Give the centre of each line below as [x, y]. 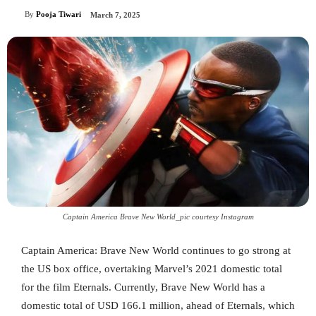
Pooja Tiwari [59, 14]
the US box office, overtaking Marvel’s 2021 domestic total [152, 268]
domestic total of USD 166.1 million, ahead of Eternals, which [158, 305]
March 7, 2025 [115, 15]
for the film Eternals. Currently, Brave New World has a [143, 287]
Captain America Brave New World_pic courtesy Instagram [158, 216]
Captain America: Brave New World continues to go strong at [156, 250]
